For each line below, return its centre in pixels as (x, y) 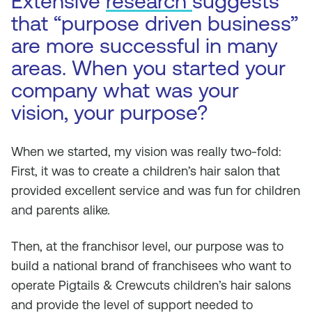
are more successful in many (145, 46)
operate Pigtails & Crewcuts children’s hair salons (151, 285)
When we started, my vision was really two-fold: (146, 151)
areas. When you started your (148, 68)
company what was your (125, 90)
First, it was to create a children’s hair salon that (146, 171)
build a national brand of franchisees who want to (151, 266)
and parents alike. (61, 210)
